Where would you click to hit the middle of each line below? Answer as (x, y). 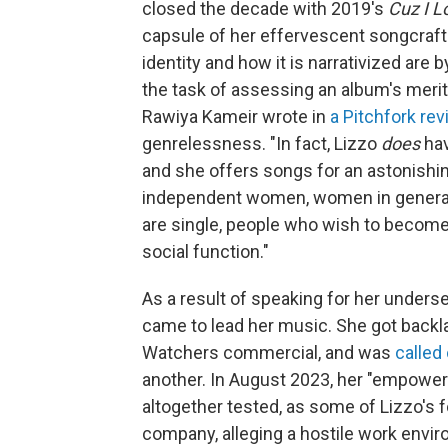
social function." (205, 251)
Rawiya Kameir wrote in (236, 116)
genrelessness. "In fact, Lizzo (261, 143)
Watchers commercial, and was (268, 352)
